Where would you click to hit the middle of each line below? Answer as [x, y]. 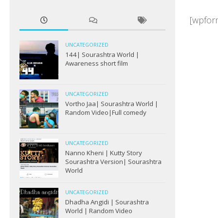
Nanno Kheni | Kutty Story [104, 153]
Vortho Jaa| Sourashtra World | [112, 103]
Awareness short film [97, 63]
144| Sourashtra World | [102, 54]
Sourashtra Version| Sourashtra [113, 161]
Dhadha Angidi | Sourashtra [107, 202]
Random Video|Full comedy [106, 112]
